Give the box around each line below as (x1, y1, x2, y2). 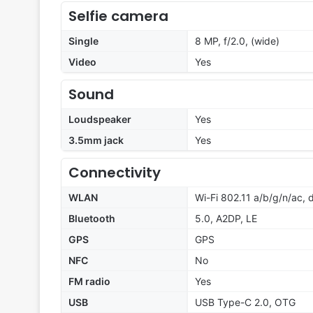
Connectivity (68, 163, 161, 183)
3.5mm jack (68, 134, 124, 147)
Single (68, 35, 99, 48)
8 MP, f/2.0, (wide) (195, 35, 279, 48)
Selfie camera (68, 6, 168, 27)
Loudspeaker (68, 113, 131, 126)
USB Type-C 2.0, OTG (195, 296, 296, 309)
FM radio (68, 275, 110, 288)
